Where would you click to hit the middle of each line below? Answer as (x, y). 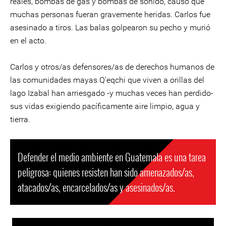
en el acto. (28, 41)
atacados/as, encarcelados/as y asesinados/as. (96, 187)
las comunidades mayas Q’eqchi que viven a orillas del (107, 80)
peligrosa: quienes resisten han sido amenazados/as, (106, 172)
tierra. (20, 119)
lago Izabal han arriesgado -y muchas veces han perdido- (112, 93)
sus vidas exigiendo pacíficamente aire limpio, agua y (105, 106)
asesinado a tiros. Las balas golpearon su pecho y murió (110, 27)
